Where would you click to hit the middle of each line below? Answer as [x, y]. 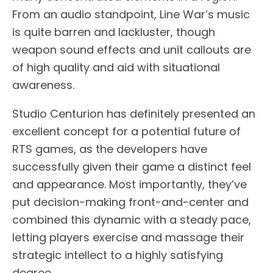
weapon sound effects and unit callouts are [132, 49]
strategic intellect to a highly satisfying [118, 255]
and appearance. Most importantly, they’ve [129, 184]
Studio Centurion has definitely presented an [134, 113]
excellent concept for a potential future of [126, 131]
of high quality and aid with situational [116, 67]
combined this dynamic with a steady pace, [132, 219]
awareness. [43, 85]
